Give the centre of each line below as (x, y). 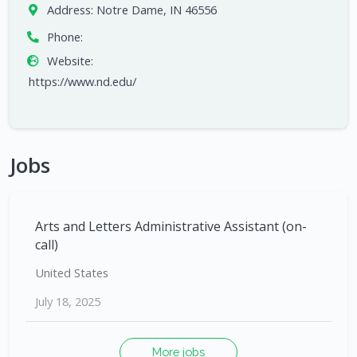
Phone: (65, 37)
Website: (70, 61)
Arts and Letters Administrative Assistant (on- (171, 227)
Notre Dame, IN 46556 (156, 10)
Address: (70, 10)
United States (72, 273)
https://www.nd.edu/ (82, 82)
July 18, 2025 (68, 302)
